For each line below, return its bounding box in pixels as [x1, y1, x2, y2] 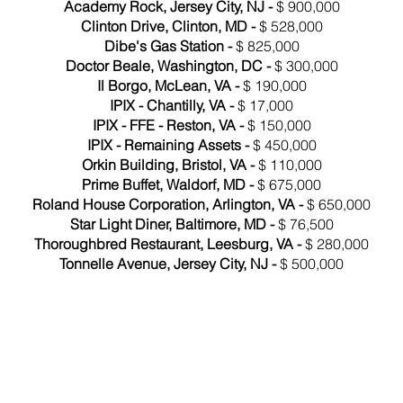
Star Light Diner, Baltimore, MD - [69, 215, 278, 233]
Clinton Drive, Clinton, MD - [80, 17, 259, 35]
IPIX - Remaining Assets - [86, 136, 253, 154]
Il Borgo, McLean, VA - [96, 76, 243, 94]
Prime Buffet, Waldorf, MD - [82, 175, 257, 193]
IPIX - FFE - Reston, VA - [92, 116, 247, 134]
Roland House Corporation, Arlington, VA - [32, 195, 307, 213]
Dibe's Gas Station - [103, 37, 236, 55]
